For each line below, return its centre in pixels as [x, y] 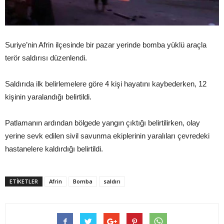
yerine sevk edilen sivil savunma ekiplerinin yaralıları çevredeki [107, 135]
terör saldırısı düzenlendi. [46, 57]
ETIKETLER [24, 181]
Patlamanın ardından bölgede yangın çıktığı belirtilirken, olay [102, 122]
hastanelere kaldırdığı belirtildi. [54, 148]
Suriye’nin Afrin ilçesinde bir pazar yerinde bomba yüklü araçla [106, 44]
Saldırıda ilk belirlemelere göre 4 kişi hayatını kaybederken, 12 [106, 83]
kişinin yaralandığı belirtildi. [48, 96]
